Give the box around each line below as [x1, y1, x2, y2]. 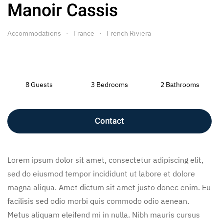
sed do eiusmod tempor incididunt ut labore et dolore [7, 168, 195, 178]
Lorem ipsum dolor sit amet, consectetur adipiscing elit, [7, 154, 203, 165]
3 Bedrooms [90, 80, 128, 89]
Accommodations [7, 28, 61, 38]
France [73, 28, 94, 38]
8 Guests [25, 80, 53, 89]
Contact [95, 114, 124, 127]
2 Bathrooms [160, 80, 200, 89]
